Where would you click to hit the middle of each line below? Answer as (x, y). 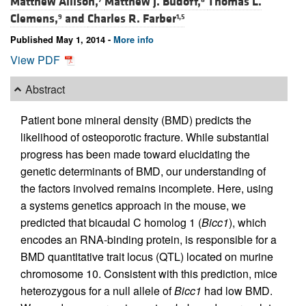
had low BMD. (237, 291)
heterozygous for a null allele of (97, 291)
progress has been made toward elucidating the (135, 154)
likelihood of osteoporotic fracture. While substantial (145, 137)
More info (134, 40)
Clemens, (34, 19)
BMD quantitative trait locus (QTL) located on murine (147, 257)
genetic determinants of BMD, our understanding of (143, 171)
